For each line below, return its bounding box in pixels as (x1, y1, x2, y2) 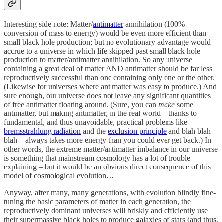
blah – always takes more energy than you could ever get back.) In (4, 135, 211, 144)
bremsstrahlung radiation (4, 126, 81, 135)
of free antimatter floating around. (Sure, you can (4, 100, 158, 109)
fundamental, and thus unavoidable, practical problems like (4, 117, 187, 126)
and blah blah (166, 126, 211, 135)
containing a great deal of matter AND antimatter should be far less (4, 64, 212, 73)
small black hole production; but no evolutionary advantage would (4, 37, 211, 46)
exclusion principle (108, 126, 166, 135)
